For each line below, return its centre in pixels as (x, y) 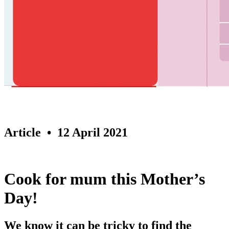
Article (22, 132)
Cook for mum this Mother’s (105, 179)
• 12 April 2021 (84, 132)
